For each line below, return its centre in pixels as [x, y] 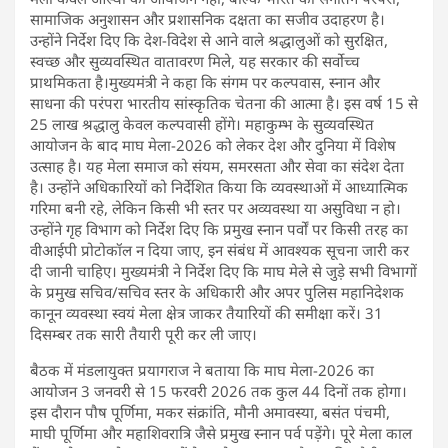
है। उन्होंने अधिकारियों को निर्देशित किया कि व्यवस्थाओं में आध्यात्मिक [219, 186]
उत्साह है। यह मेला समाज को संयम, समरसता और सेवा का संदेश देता [217, 165]
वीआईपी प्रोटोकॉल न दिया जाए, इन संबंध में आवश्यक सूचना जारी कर [219, 249]
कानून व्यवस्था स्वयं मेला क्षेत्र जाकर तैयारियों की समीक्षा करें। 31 [206, 312]
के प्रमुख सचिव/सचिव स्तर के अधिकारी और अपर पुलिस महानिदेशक [217, 291]
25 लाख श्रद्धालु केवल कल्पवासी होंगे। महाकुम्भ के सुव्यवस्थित [202, 123]
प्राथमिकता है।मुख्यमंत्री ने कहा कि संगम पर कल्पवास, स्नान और [205, 81]
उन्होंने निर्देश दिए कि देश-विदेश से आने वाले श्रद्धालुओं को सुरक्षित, [209, 39]
